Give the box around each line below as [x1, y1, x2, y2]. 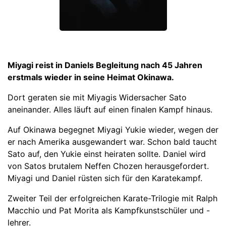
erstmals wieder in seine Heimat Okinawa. [8, 72, 174, 83]
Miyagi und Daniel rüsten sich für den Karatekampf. [8, 173, 202, 184]
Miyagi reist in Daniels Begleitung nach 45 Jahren [8, 60, 202, 71]
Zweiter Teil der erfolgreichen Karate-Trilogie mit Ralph [8, 193, 217, 204]
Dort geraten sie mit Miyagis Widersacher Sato [8, 92, 187, 103]
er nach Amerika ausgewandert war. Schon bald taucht [8, 137, 217, 147]
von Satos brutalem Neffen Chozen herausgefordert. [8, 161, 209, 172]
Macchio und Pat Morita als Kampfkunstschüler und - [8, 205, 210, 216]
